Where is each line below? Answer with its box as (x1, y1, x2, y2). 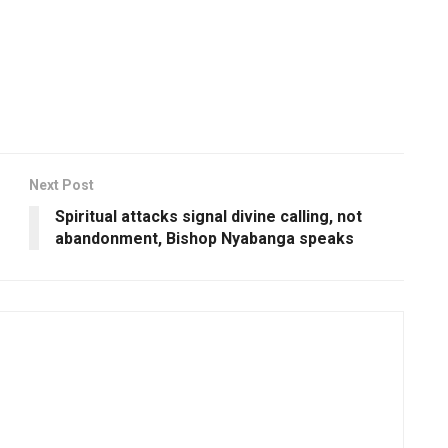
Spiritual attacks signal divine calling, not (55, 206, 362, 226)
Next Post (29, 176, 94, 193)
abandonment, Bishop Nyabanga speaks (55, 228, 354, 248)
